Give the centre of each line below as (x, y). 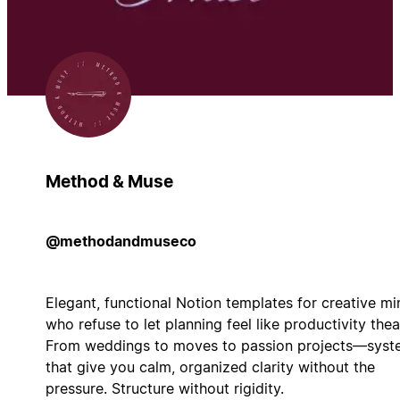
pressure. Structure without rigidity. (164, 388)
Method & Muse (109, 181)
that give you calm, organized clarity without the (210, 367)
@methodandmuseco (121, 241)
